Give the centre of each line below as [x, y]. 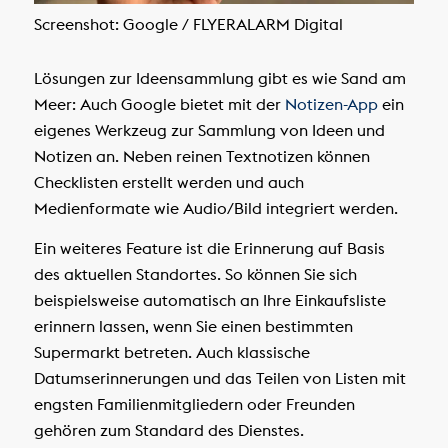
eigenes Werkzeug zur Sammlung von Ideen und [209, 130]
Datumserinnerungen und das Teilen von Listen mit [219, 378]
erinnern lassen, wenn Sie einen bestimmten [193, 326]
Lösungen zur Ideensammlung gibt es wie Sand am [219, 78]
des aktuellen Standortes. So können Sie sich [195, 274]
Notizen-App [331, 104]
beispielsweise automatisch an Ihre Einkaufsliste [209, 300]
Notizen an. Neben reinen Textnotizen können [201, 156]
